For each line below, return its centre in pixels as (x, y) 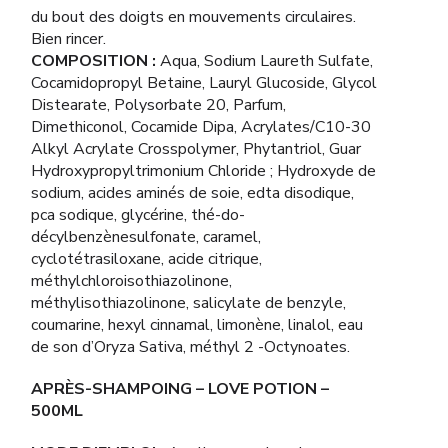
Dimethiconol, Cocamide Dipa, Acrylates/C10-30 (201, 127)
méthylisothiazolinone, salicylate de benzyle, (188, 303)
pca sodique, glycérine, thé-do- (138, 215)
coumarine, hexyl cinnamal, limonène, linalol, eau (197, 325)
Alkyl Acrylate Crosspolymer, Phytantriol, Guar (196, 149)
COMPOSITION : (93, 61)
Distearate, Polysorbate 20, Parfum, (158, 105)
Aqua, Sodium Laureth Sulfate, (264, 61)
